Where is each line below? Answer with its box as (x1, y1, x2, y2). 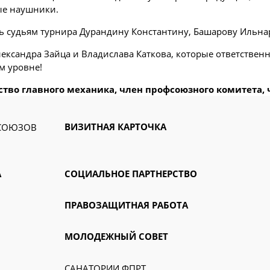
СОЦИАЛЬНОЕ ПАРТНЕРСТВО (64, 168, 197, 180)
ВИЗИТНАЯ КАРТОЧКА (64, 121, 166, 133)
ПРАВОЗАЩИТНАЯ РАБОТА (64, 199, 188, 211)
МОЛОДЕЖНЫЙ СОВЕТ (64, 230, 168, 242)
